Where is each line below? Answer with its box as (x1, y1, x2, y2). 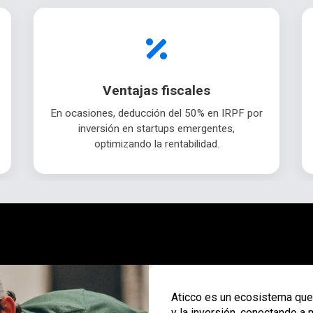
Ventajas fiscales (103, 82, 210, 99)
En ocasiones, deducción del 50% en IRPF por (50, 107, 263, 120)
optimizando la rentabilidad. (94, 138, 219, 151)
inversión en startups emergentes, (78, 122, 235, 136)
